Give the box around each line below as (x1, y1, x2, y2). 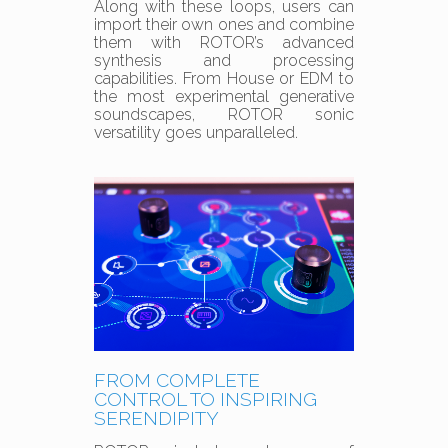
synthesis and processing (94, 51, 354, 71)
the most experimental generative (94, 87, 354, 107)
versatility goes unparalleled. (94, 123, 298, 143)
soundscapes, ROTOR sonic (94, 105, 354, 125)
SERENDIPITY (94, 406, 219, 429)
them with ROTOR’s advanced (94, 33, 354, 53)
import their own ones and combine (94, 15, 354, 35)
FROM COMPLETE (94, 368, 260, 391)
